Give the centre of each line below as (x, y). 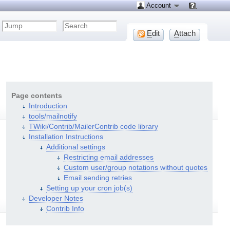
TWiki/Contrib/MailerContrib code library (93, 126)
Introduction (48, 106)
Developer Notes (56, 198)
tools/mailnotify (53, 116)
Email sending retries (98, 178)
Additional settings (75, 147)
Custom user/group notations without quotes (135, 167)
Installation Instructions (66, 137)
